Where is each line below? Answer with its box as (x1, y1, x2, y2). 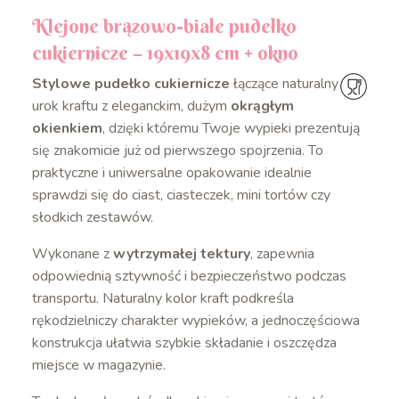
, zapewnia (249, 243, 314, 264)
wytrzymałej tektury (112, 243, 250, 264)
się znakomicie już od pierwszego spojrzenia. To (31, 140, 323, 160)
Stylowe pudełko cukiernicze (31, 73, 230, 94)
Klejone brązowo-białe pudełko (31, 12, 297, 38)
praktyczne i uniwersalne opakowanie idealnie (31, 162, 312, 183)
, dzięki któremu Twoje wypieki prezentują (102, 118, 360, 138)
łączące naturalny (229, 73, 338, 94)
